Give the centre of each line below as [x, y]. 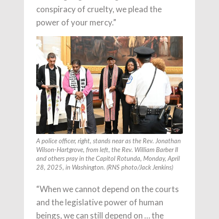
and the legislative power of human [100, 202]
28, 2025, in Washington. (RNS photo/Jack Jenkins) [105, 168]
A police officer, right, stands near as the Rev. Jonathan [109, 141]
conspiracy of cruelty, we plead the [99, 9]
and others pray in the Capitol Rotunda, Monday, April [108, 159]
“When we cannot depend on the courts [108, 189]
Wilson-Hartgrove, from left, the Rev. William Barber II [107, 150]
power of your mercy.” [76, 22]
